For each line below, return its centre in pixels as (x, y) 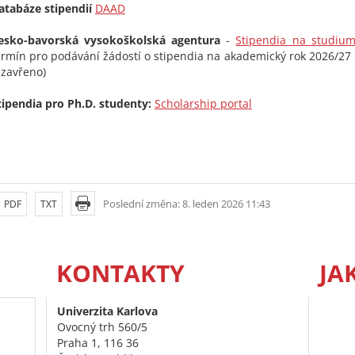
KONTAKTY (120, 273)
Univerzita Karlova (107, 311)
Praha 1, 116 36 (98, 343)
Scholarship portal (203, 103)
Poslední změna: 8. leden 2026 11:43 (187, 204)
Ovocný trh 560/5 (102, 327)
